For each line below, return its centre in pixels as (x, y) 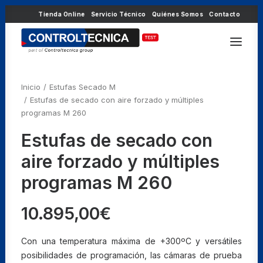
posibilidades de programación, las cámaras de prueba (131, 255)
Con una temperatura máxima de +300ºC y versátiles (131, 241)
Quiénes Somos (177, 14)
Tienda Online (62, 14)
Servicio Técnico (118, 14)
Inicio (31, 87)
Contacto (225, 14)
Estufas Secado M (82, 87)
